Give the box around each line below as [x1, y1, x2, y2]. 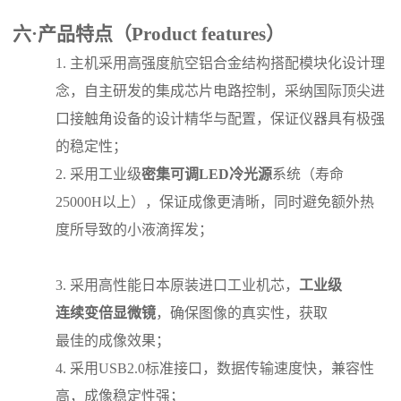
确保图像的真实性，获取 [170, 304, 328, 320]
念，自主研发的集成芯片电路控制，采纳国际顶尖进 [55, 82, 386, 98]
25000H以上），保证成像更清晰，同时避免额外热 [55, 193, 375, 209]
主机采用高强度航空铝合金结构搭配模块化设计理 [70, 55, 386, 71]
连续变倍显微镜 [55, 304, 157, 320]
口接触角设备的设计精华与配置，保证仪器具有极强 [55, 110, 386, 126]
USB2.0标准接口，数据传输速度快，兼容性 [98, 360, 375, 376]
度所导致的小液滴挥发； [55, 221, 214, 237]
